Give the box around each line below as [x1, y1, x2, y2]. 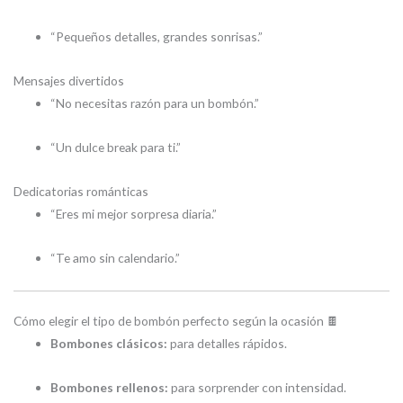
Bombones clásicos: [50, 336, 168, 352]
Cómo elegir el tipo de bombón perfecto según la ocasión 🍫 [13, 313, 339, 329]
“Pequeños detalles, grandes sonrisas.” [50, 28, 264, 44]
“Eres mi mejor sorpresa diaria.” [50, 205, 218, 221]
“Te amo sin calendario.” [50, 249, 181, 265]
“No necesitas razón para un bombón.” [50, 94, 260, 111]
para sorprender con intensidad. [168, 380, 347, 396]
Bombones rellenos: [50, 380, 169, 396]
